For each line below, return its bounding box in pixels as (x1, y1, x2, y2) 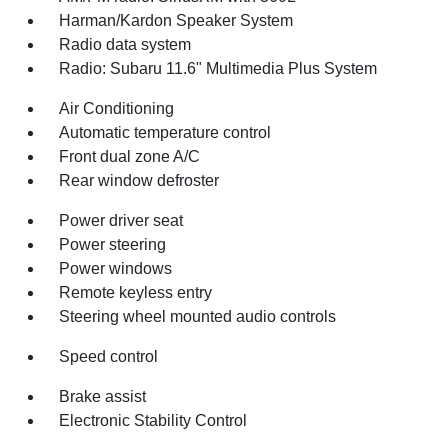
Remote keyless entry (59, 283, 213, 301)
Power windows (59, 259, 173, 277)
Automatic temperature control (59, 123, 272, 141)
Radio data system (59, 35, 192, 53)
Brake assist (59, 387, 147, 405)
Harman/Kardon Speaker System (59, 11, 294, 29)
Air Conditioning (59, 99, 175, 117)
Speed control (59, 347, 159, 365)
